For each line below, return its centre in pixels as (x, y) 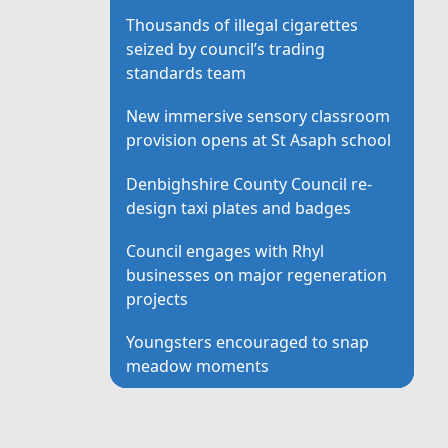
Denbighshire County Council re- (249, 183)
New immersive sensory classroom (258, 116)
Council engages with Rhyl (225, 250)
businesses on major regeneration (257, 274)
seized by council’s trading (226, 49)
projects (157, 298)
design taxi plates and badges (239, 207)
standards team (186, 73)
